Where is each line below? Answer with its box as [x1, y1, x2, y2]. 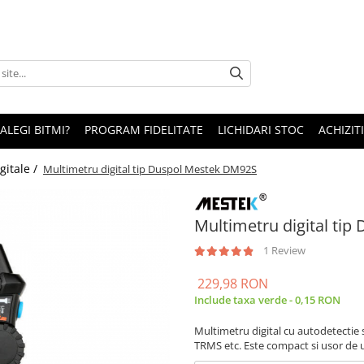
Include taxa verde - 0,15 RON [194, 292, 340, 307]
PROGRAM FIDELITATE [84, 122, 203, 137]
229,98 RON [197, 274, 268, 292]
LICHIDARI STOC [218, 122, 304, 137]
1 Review [263, 242, 305, 258]
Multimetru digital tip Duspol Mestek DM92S [43, 162, 257, 176]
